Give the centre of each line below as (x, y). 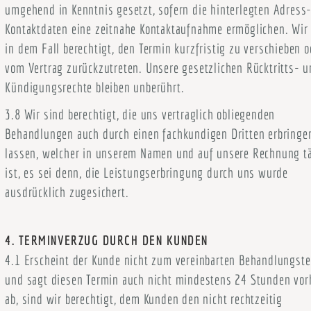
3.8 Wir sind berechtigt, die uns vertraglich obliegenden (140, 114)
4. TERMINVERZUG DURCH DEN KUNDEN (107, 240)
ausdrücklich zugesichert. (67, 192)
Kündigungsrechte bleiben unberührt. (95, 87)
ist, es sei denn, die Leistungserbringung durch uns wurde (146, 173)
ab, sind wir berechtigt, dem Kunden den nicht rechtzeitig (144, 299)
